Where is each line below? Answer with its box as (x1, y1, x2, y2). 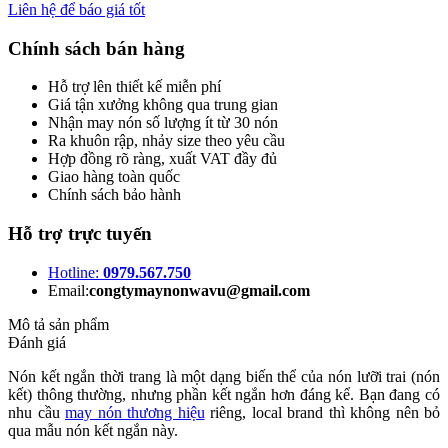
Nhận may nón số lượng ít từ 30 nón (48, 114, 278, 132)
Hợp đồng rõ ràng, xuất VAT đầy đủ (48, 150, 277, 168)
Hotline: (48, 263, 103, 281)
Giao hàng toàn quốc (48, 168, 180, 186)
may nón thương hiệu (65, 403, 205, 421)
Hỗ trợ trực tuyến (8, 222, 152, 244)
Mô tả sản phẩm (8, 315, 109, 333)
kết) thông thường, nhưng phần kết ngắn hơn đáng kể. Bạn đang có (8, 385, 440, 403)
